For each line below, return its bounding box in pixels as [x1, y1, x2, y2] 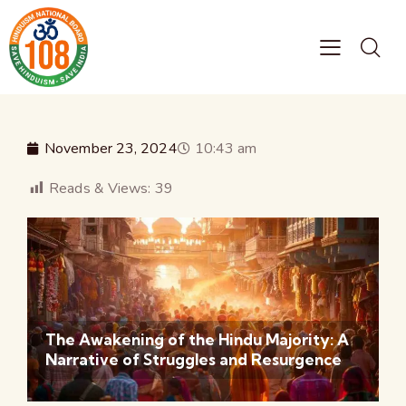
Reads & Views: [49, 178, 151, 198]
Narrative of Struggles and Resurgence [45, 350, 342, 370]
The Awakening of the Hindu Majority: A [45, 330, 349, 350]
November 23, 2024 [44, 138, 178, 159]
